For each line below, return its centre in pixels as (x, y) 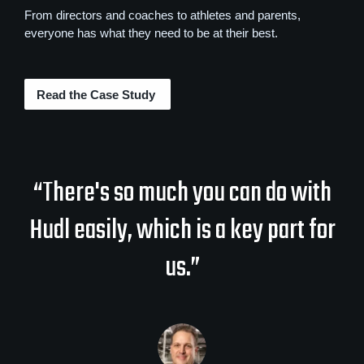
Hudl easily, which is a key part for (182, 230)
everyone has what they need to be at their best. (151, 33)
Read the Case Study (97, 94)
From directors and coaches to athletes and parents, (162, 15)
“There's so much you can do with (182, 193)
